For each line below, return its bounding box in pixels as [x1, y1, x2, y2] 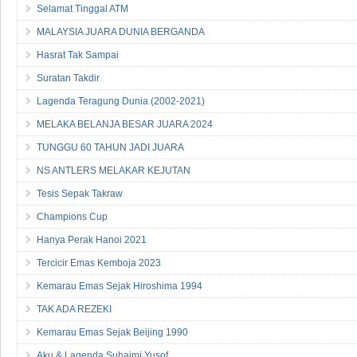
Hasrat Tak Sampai [37, 49, 119, 61]
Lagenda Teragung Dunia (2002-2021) [37, 95, 205, 107]
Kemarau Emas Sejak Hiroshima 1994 [37, 280, 202, 292]
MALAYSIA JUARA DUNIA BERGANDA [37, 25, 205, 37]
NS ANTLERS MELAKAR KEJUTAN [37, 164, 190, 176]
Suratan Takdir [37, 72, 100, 84]
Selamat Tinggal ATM [37, 2, 128, 14]
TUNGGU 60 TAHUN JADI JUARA [37, 141, 184, 153]
